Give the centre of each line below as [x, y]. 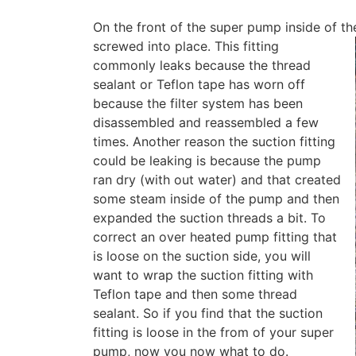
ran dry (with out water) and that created [217, 180]
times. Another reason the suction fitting [214, 142]
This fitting [247, 46]
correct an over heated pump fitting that [215, 237]
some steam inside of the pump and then [216, 199]
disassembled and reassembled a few [206, 123]
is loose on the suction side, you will [202, 256]
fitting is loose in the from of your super [213, 333]
